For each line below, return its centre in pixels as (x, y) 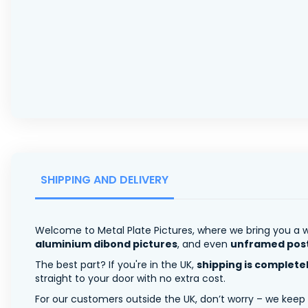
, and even (204, 244)
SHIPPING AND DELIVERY (104, 179)
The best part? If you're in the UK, (116, 264)
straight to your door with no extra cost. (130, 278)
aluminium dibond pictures (106, 244)
